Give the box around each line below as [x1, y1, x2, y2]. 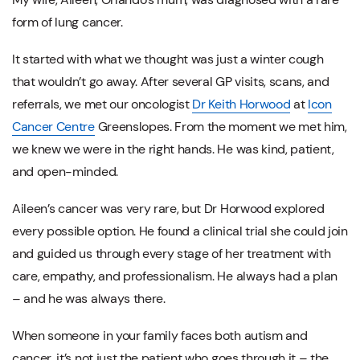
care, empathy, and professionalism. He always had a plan [12, 268, 338, 285]
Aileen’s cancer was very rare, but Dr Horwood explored [12, 200, 325, 218]
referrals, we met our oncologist [12, 96, 193, 113]
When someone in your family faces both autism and [12, 327, 308, 345]
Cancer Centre [12, 118, 95, 136]
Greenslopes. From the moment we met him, [94, 118, 347, 136]
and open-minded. [12, 163, 118, 181]
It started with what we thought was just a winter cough [12, 51, 324, 68]
